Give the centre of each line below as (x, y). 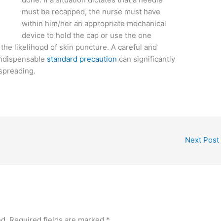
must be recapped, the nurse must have (91, 12)
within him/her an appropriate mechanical (94, 24)
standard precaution (81, 59)
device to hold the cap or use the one (87, 36)
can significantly (146, 59)
